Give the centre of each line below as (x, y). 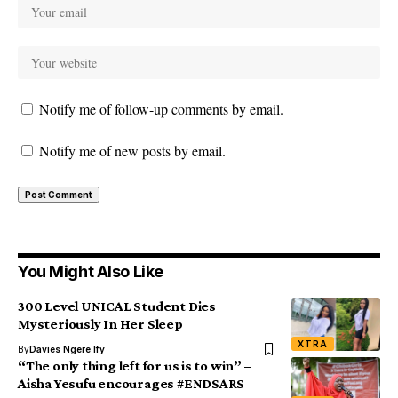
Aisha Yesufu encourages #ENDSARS (131, 384)
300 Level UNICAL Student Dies (117, 306)
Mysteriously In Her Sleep (100, 324)
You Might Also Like (91, 272)
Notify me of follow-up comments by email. (161, 109)
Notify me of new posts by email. (132, 151)
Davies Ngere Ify (67, 350)
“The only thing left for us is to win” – (135, 366)
